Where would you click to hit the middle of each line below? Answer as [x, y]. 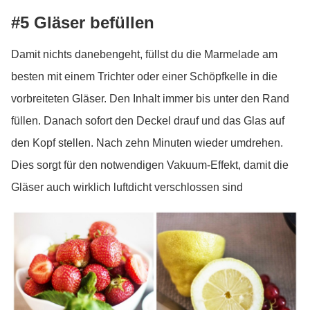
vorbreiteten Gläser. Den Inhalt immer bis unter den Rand [150, 99]
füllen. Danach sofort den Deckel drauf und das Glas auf [148, 121]
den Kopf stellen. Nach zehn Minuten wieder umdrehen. [147, 143]
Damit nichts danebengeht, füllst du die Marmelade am [144, 54]
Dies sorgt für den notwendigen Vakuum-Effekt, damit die [150, 165]
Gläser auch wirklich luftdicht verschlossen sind [127, 187]
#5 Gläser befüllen [83, 22]
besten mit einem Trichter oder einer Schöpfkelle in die [144, 76]
